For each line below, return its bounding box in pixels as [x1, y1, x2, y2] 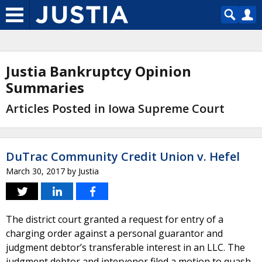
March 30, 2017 [6, 166, 65, 177]
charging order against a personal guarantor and [6, 227, 223, 240]
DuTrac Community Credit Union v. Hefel [6, 149, 240, 164]
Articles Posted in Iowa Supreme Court [6, 101, 225, 116]
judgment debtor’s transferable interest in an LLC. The [6, 241, 245, 254]
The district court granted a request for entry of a [6, 213, 223, 226]
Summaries [6, 78, 84, 97]
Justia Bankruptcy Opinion [6, 61, 191, 81]
